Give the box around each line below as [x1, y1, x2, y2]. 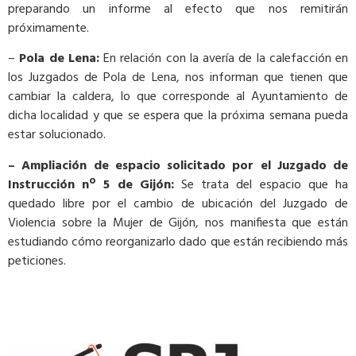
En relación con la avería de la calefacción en [103, 48, 348, 70]
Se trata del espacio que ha [181, 174, 349, 195]
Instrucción [8, 174, 75, 195]
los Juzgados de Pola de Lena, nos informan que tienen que [8, 68, 348, 89]
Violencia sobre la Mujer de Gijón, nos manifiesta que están [8, 212, 348, 234]
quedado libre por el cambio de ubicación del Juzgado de [8, 193, 348, 215]
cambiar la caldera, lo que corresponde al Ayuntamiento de [8, 87, 348, 108]
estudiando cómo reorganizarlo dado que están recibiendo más [8, 231, 348, 253]
